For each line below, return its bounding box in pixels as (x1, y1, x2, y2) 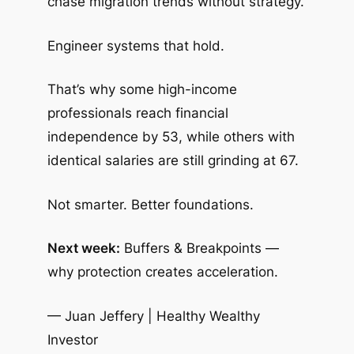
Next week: (47, 240, 120, 257)
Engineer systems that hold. (47, 37, 224, 54)
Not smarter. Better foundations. (47, 196, 254, 213)
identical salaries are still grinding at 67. (47, 153, 299, 169)
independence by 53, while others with (47, 129, 295, 145)
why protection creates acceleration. (47, 264, 278, 281)
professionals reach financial (47, 105, 228, 122)
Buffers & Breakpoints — (119, 240, 279, 257)
